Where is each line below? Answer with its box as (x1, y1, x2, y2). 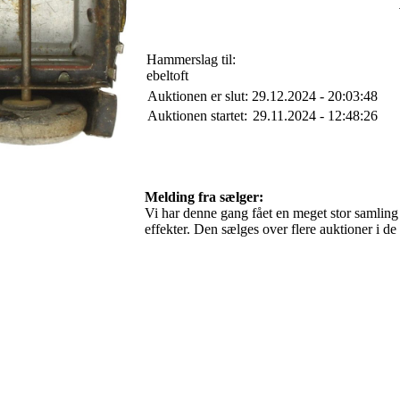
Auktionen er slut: (147, 88, 248, 104)
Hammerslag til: (146, 52, 236, 68)
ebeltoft (146, 68, 188, 84)
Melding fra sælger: (145, 189, 263, 205)
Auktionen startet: (147, 108, 247, 124)
